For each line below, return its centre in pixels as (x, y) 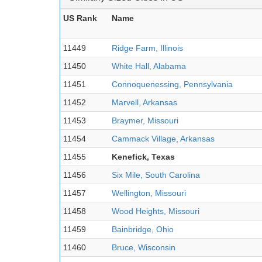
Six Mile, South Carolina (156, 175)
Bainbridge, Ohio (143, 229)
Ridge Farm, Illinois (147, 48)
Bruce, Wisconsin (144, 247)
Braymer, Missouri (145, 120)
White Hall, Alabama (149, 66)
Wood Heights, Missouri (156, 211)
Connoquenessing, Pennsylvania (172, 84)
